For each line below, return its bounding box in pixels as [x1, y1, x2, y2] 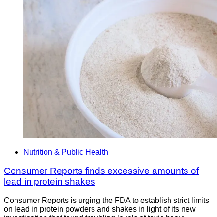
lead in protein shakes [4, 176, 95, 186]
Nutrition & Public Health [23, 148, 108, 156]
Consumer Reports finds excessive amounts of [4, 165, 199, 176]
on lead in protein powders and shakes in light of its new [4, 204, 196, 213]
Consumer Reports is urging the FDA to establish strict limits [4, 196, 209, 204]
